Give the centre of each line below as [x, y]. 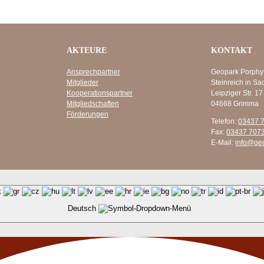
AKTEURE [87, 50]
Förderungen [88, 114]
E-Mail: [223, 142]
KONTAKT [232, 50]
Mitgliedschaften [93, 103]
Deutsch [83, 208]
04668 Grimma [235, 103]
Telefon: [225, 121]
